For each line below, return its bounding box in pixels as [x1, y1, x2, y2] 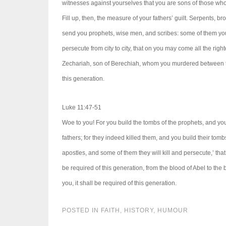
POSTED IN [62, 207, 101, 214]
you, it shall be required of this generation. [62, 179, 177, 187]
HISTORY [124, 207, 153, 214]
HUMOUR [157, 207, 188, 214]
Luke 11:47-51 [62, 103, 101, 111]
